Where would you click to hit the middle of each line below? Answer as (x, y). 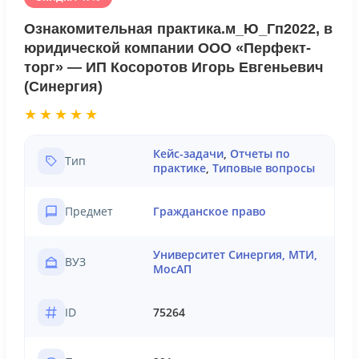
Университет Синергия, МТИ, (235, 255)
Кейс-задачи (188, 154)
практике (179, 168)
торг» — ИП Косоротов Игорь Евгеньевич (173, 67)
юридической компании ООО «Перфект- (167, 48)
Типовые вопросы (264, 168)
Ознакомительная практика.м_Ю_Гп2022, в (178, 29)
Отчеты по (260, 154)
